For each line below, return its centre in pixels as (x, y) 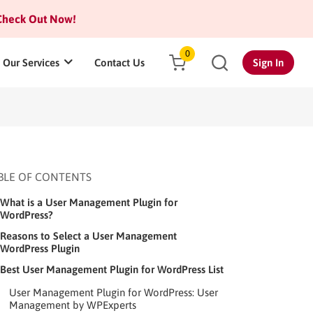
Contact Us (119, 63)
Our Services (31, 63)
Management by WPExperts (72, 305)
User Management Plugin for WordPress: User (113, 292)
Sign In (268, 63)
